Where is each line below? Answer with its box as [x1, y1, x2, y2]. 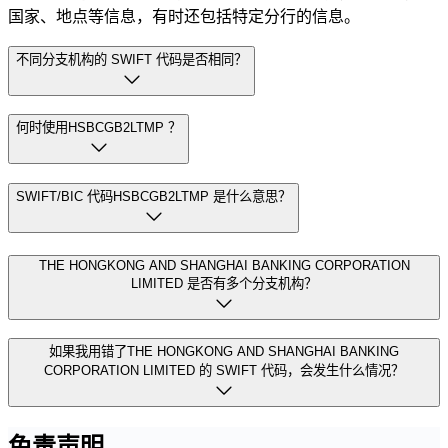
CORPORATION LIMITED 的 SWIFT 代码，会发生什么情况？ [44, 363, 404, 379]
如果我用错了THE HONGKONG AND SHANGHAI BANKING [49, 344, 399, 360]
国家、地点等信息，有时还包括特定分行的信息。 [8, 5, 360, 26]
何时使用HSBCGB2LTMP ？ [16, 120, 181, 136]
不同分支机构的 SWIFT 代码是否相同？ [16, 51, 247, 67]
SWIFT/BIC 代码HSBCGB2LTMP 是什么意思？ [16, 188, 291, 204]
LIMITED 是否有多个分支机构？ [131, 275, 317, 291]
